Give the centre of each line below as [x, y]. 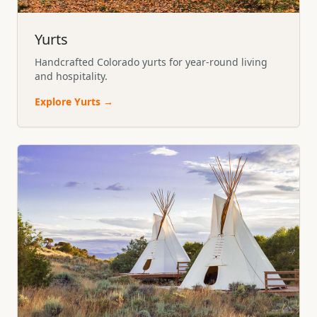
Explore [54, 102]
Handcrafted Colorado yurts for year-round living [151, 62]
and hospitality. [71, 76]
